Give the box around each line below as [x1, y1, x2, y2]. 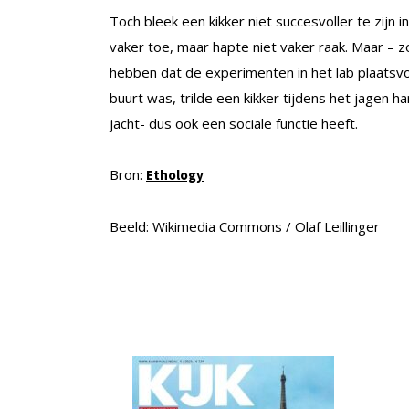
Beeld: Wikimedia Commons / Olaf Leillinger [110, 216, 380, 236]
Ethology [146, 165, 204, 184]
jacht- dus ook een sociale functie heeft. [110, 113, 358, 132]
